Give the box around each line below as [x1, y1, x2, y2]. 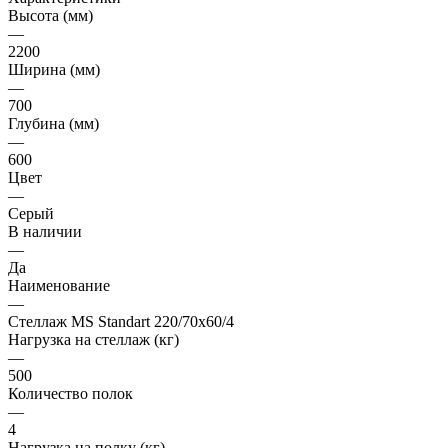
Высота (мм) [8, 7, 93, 25]
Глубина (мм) [8, 115, 99, 133]
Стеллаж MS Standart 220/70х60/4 [8, 313, 234, 331]
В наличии [8, 223, 82, 241]
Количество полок [8, 385, 133, 403]
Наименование [8, 277, 110, 295]
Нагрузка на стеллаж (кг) [8, 331, 179, 349]
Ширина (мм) [8, 61, 100, 79]
